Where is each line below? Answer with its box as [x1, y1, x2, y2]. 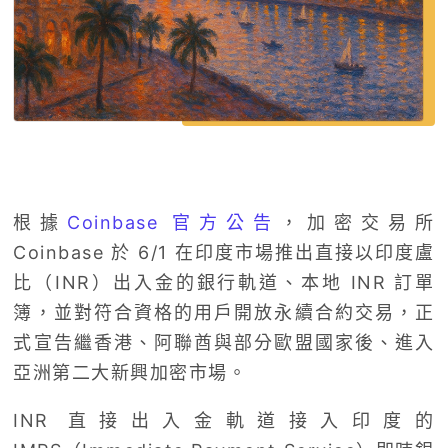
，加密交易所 [280, 212, 435, 234]
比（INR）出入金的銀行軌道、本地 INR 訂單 [13, 272, 435, 294]
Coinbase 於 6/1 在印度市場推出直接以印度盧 [13, 242, 435, 264]
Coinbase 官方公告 [67, 212, 281, 234]
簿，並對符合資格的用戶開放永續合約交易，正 [13, 302, 435, 324]
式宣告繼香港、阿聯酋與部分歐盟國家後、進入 [13, 332, 435, 354]
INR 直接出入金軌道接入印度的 [13, 410, 435, 432]
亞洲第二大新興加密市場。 [13, 362, 248, 384]
